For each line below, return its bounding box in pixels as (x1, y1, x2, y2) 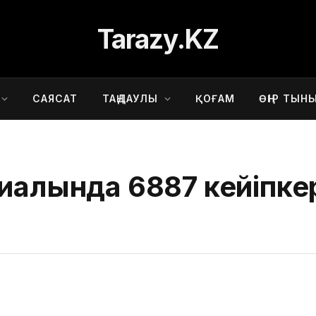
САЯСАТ (32, 92, 78, 104)
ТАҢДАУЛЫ (102, 92, 159, 104)
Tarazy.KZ (97, 23, 219, 55)
